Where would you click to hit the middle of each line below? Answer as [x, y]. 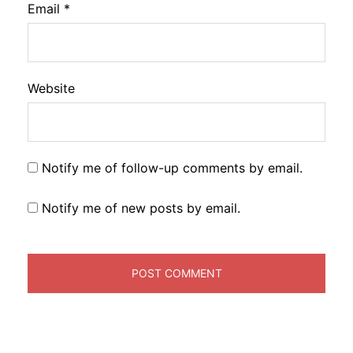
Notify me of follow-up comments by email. [172, 167]
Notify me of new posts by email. [141, 208]
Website [51, 88]
